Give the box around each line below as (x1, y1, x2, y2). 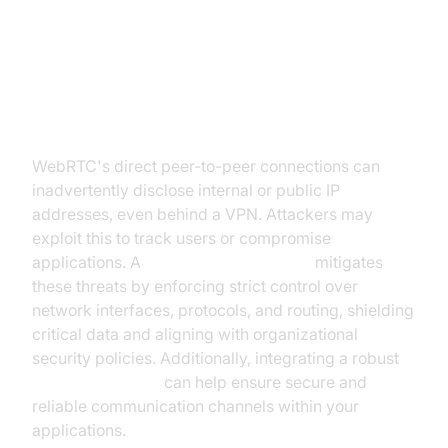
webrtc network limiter (145, 252, 311, 272)
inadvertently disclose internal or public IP (32, 180, 340, 200)
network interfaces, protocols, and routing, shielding (32, 300, 414, 320)
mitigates (311, 252, 383, 272)
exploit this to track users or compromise (32, 228, 331, 248)
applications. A (32, 252, 145, 272)
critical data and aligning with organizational (32, 324, 358, 344)
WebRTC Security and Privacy (32, 73, 365, 102)
